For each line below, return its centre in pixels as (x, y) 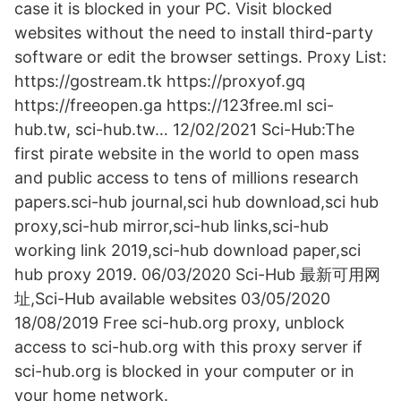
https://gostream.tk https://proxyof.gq (160, 81)
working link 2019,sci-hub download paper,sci (188, 250)
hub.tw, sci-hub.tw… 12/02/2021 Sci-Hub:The (184, 129)
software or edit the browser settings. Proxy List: (200, 57)
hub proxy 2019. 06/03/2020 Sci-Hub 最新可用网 (197, 274)
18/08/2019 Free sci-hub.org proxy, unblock (179, 323)
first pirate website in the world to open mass (187, 154)
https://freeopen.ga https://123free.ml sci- (174, 105)
